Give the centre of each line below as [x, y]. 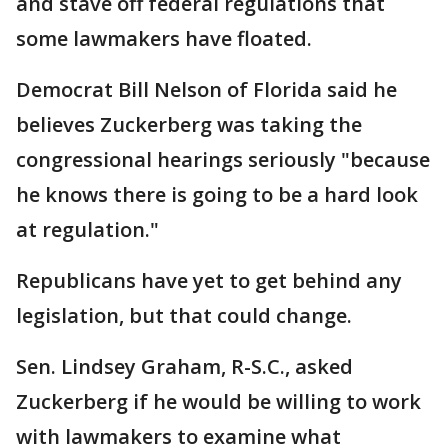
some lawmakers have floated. [164, 38]
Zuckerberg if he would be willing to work [218, 401]
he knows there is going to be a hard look [217, 194]
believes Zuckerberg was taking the [189, 124]
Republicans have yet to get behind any [209, 280]
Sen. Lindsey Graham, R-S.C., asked [184, 366]
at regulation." [87, 229]
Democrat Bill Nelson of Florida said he [206, 89]
